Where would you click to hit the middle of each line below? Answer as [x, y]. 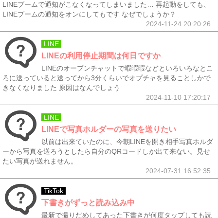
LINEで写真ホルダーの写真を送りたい [109, 129]
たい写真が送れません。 [40, 161]
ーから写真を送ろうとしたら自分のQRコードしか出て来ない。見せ [106, 151]
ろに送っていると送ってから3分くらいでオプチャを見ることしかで [107, 78]
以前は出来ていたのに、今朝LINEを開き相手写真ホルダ [127, 142]
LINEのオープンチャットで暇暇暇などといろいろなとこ [127, 68]
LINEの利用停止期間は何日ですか [101, 56]
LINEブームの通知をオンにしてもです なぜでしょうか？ [89, 14]
